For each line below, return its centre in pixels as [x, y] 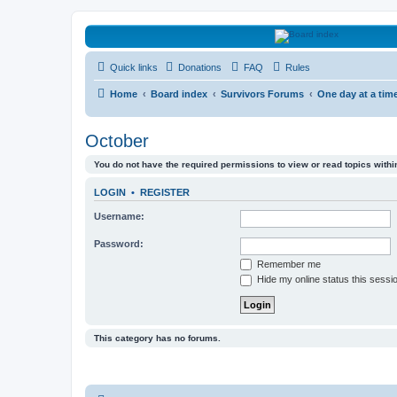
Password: [119, 243]
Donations [200, 67]
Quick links [134, 67]
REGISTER [165, 193]
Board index [179, 94]
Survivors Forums [262, 94]
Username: [119, 216]
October [117, 141]
